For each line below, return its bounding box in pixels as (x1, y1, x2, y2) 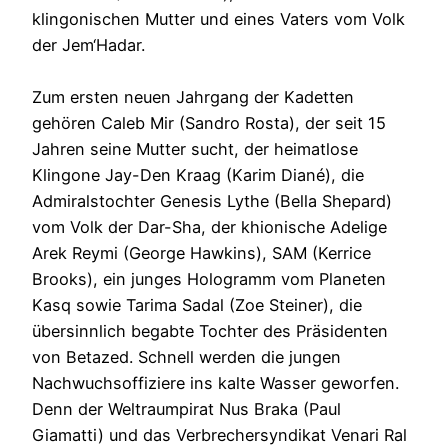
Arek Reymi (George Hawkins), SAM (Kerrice (32, 243, 371, 264)
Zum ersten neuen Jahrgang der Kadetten (32, 87, 354, 108)
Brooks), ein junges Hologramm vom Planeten (32, 269, 386, 290)
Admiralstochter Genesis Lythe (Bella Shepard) (32, 191, 392, 212)
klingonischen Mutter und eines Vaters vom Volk (32, 9, 405, 30)
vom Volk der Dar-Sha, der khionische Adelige (32, 217, 387, 238)
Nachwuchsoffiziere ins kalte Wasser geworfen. (32, 373, 399, 394)
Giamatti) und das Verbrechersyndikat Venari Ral (32, 425, 407, 446)
